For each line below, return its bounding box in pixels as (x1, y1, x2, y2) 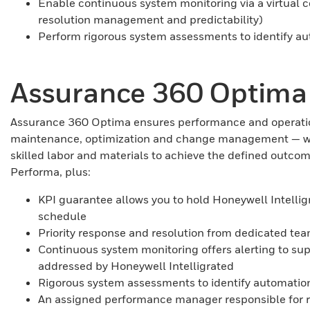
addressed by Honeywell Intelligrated (38, 259, 234, 273)
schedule (38, 209, 89, 223)
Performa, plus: (10, 165, 93, 179)
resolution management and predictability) (38, 12, 263, 26)
